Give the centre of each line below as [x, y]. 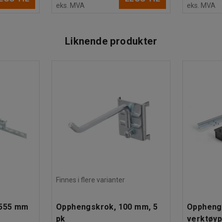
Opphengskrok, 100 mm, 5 [107, 207]
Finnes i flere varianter [90, 180]
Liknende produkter [111, 41]
